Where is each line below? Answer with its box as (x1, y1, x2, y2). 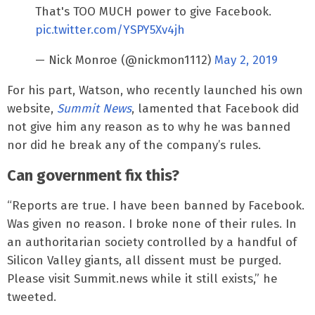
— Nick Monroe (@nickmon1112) (35, 52, 214, 67)
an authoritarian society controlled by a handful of (7, 234, 297, 250)
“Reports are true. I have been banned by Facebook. (7, 198, 304, 213)
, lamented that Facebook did (131, 101, 299, 116)
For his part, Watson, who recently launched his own (7, 82, 303, 98)
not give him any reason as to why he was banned (7, 119, 290, 134)
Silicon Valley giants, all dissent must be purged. (7, 252, 281, 268)
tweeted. (7, 289, 56, 304)
